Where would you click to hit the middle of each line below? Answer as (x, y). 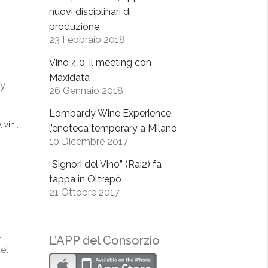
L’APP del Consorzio (104, 240)
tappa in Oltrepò (85, 179)
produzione (74, 26)
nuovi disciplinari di (90, 11)
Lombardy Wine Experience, (111, 113)
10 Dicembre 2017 (89, 141)
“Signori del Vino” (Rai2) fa (105, 164)
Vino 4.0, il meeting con (100, 62)
